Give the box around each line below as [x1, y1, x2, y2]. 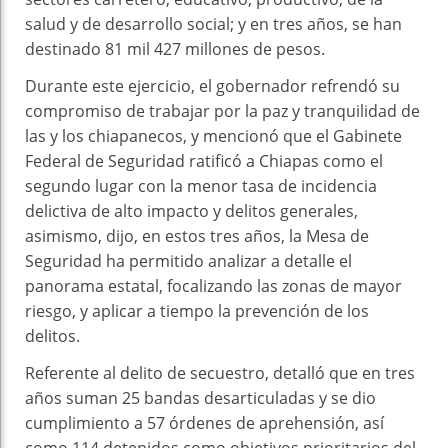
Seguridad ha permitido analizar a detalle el [25, 249, 352, 272]
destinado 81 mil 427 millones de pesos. [25, 37, 325, 60]
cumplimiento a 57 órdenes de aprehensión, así [25, 411, 384, 434]
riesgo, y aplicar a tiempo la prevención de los [25, 299, 369, 322]
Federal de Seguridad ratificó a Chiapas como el [25, 149, 383, 172]
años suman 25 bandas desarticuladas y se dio [25, 386, 376, 409]
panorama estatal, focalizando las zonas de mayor [25, 274, 402, 297]
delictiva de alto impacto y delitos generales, [25, 199, 358, 222]
